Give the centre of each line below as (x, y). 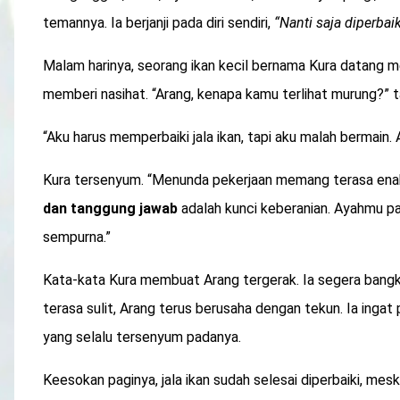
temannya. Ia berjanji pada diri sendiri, (158, 23)
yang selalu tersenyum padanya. (142, 337)
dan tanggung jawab (110, 209)
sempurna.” (77, 237)
